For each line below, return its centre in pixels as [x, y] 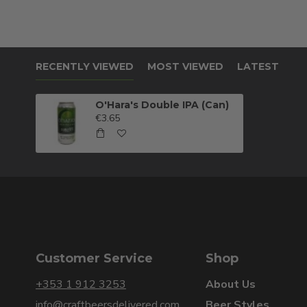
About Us [231, 285]
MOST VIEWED [185, 67]
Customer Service [94, 259]
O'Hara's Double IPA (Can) [162, 105]
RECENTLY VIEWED [85, 67]
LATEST [258, 67]
